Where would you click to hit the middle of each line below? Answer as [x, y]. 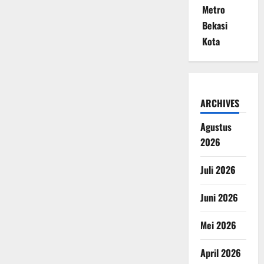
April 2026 [220, 253]
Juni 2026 [219, 198]
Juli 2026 [218, 170]
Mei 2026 [218, 225]
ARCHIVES [220, 103]
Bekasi [214, 26]
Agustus [216, 127]
